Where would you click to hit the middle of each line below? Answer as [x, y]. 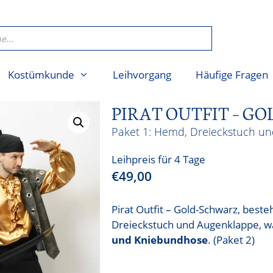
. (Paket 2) [232, 239]
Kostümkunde [41, 75]
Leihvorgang [142, 75]
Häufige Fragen [232, 75]
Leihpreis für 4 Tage [159, 160]
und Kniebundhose [160, 239]
